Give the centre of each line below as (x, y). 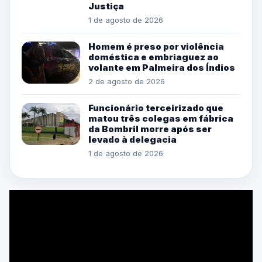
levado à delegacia (132, 139)
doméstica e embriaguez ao (154, 57)
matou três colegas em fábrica (161, 118)
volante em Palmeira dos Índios (162, 67)
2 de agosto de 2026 (127, 81)
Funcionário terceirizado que (156, 108)
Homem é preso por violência (156, 46)
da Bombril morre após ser (150, 129)
